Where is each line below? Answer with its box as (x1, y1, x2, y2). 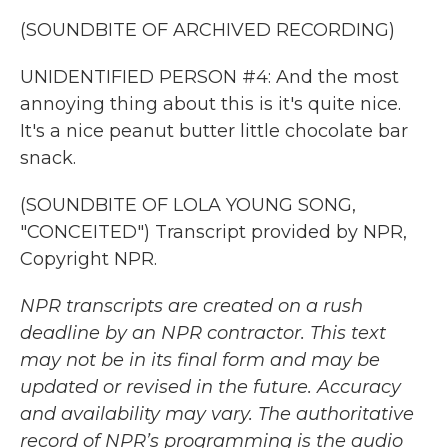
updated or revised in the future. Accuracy (20, 376, 401, 398)
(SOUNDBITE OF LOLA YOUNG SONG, (20, 194, 356, 216)
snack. (20, 147, 76, 169)
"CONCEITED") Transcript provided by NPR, (20, 221, 407, 243)
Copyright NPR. (20, 248, 157, 270)
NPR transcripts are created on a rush (20, 295, 363, 317)
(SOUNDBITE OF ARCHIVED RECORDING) (20, 19, 395, 41)
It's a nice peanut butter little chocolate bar (20, 120, 408, 142)
